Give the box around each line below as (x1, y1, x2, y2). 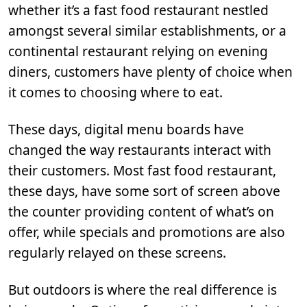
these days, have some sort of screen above (8, 182, 280, 201)
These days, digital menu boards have (8, 120, 244, 139)
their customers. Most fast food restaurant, (8, 161, 276, 180)
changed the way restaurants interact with (8, 140, 271, 160)
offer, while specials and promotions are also (8, 223, 285, 242)
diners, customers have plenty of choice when (8, 62, 293, 82)
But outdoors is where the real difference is (8, 280, 277, 299)
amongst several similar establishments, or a (8, 21, 286, 40)
